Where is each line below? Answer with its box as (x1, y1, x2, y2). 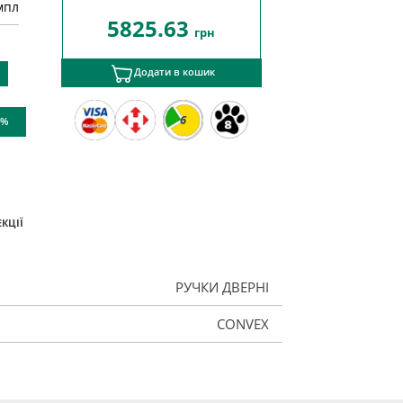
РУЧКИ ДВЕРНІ (175, 277, 269, 296)
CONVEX (216, 314, 269, 333)
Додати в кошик (133, 66, 215, 79)
